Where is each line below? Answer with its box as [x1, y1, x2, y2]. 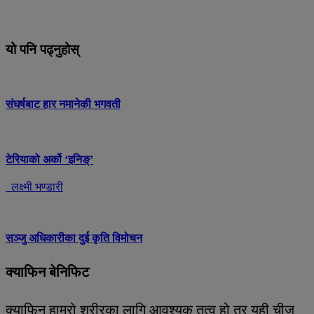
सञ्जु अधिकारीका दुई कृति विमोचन [6, 232, 142, 245]
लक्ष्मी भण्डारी [6, 181, 63, 193]
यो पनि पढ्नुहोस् [6, 42, 79, 57]
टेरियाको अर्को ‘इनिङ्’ [6, 153, 93, 165]
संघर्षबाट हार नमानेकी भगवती [6, 98, 121, 111]
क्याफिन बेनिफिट [6, 264, 89, 280]
